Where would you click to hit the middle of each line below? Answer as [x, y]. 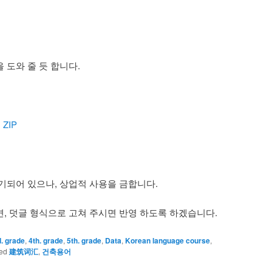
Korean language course [168, 240]
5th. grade [84, 240]
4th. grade [46, 240]
